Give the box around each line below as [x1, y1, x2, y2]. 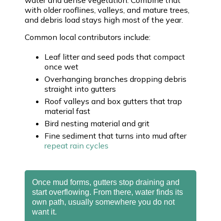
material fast [44, 106, 90, 116]
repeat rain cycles [44, 140, 109, 150]
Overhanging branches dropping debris [44, 74, 186, 84]
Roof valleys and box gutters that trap [44, 96, 182, 106]
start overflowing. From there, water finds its [32, 187, 183, 196]
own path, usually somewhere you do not [32, 197, 175, 206]
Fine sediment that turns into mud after [44, 130, 186, 141]
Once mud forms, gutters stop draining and [32, 178, 180, 186]
